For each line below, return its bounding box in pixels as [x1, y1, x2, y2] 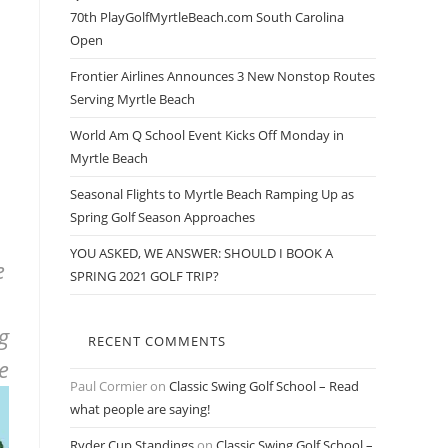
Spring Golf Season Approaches [70, 208, 255, 226]
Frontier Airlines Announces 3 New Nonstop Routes [70, 67, 375, 85]
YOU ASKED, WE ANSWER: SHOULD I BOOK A [70, 244, 333, 262]
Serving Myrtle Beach [70, 90, 195, 108]
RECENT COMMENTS [88, 332, 226, 350]
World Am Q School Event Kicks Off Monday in [70, 126, 344, 144]
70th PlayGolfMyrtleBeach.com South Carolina [70, 8, 344, 26]
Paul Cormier [70, 377, 147, 395]
